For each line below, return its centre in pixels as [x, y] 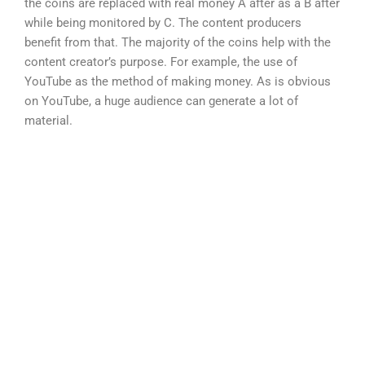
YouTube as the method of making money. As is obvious [178, 81]
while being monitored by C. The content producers [163, 22]
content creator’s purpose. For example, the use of [161, 62]
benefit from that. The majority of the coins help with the [178, 42]
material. [48, 120]
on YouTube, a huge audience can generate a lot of [161, 101]
